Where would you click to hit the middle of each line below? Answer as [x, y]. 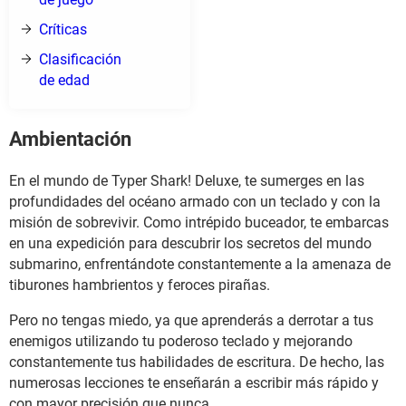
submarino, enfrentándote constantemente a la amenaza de [200, 264]
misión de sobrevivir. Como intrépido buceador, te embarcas [199, 222]
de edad [66, 80]
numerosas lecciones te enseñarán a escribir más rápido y [194, 382]
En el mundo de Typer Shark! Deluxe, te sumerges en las [187, 180]
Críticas [63, 29]
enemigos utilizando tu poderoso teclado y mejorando [181, 341]
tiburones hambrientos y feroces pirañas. [140, 285]
